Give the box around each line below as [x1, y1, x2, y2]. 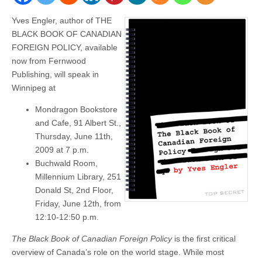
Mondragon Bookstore [35, 105, 118, 115]
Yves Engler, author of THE [12, 16, 112, 26]
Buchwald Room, [35, 158, 98, 168]
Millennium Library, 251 [35, 172, 121, 182]
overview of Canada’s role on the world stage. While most [12, 247, 224, 257]
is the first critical [172, 234, 236, 244]
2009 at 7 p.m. [35, 145, 89, 155]
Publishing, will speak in [12, 70, 99, 80]
